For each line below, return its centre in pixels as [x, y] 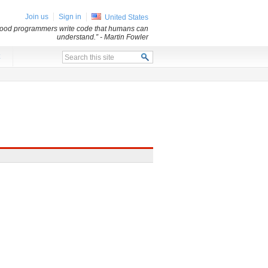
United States [127, 17]
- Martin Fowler [124, 37]
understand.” [78, 37]
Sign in [70, 17]
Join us [37, 17]
